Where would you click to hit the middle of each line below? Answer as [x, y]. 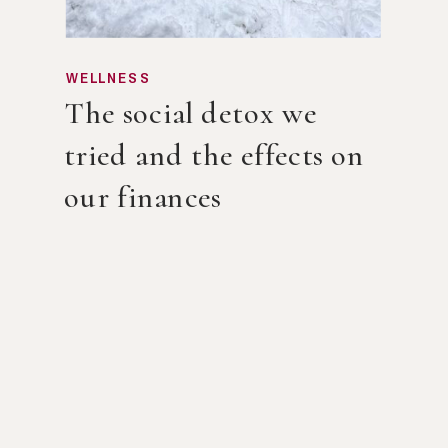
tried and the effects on [214, 155]
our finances [143, 197]
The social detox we [190, 113]
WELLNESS [108, 77]
